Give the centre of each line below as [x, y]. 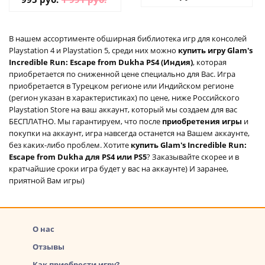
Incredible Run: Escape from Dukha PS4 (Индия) [101, 62]
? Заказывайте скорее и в [193, 156]
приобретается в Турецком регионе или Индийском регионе [121, 85]
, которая [210, 62]
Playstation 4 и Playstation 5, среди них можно [93, 50]
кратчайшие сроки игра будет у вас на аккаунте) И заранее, [119, 168]
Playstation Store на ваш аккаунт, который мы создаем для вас [123, 109]
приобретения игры [203, 121]
